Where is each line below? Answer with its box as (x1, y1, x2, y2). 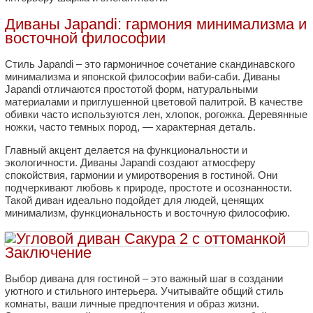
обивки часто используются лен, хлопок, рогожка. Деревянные (5, 108, 307, 120)
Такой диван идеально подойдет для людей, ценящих (5, 194, 264, 206)
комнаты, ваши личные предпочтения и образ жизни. (5, 298, 259, 310)
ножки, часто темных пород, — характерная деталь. (5, 120, 256, 133)
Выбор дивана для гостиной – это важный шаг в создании (5, 272, 283, 285)
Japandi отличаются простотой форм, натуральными (5, 82, 258, 95)
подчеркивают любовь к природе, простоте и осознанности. (5, 181, 292, 194)
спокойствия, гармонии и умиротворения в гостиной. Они (5, 168, 277, 181)
